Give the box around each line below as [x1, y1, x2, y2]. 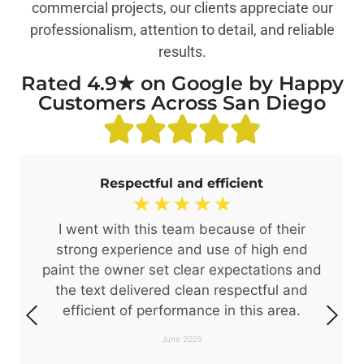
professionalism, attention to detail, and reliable [29, 20, 335, 38]
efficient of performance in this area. [63, 302, 301, 319]
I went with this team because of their [58, 221, 305, 238]
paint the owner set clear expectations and [41, 262, 322, 279]
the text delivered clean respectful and [55, 282, 308, 299]
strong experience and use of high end [55, 241, 308, 258]
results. [158, 42, 206, 60]
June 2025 [161, 334, 202, 344]
